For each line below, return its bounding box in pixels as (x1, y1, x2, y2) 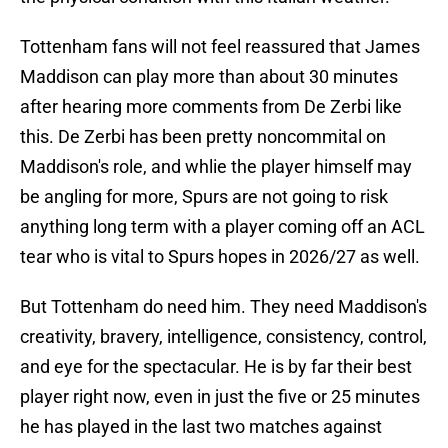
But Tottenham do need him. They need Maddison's (20, 296, 427, 318)
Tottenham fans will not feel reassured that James (20, 36, 420, 58)
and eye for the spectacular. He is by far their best (20, 356, 412, 378)
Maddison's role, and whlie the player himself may (20, 156, 412, 178)
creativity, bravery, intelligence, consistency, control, (20, 326, 427, 348)
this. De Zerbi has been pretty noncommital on (20, 126, 386, 148)
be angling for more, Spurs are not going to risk (20, 186, 388, 208)
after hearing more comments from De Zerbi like (20, 96, 402, 118)
